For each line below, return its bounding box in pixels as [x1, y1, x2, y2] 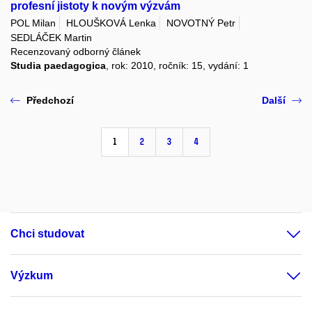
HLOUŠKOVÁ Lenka [66, 17, 156, 29]
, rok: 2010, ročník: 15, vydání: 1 [106, 60, 249, 72]
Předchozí [26, 95, 74, 107]
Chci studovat [10, 228, 84, 240]
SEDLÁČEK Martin [10, 32, 92, 44]
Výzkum [10, 270, 53, 282]
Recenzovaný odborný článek [10, 46, 141, 58]
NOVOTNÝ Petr [166, 17, 235, 29]
